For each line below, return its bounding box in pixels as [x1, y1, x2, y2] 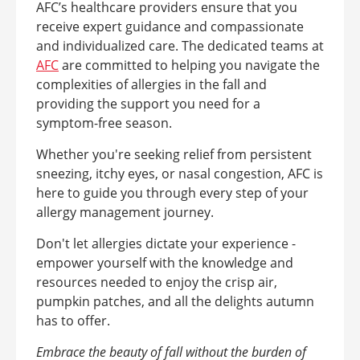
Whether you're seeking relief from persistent [36, 145, 312, 163]
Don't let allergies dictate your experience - [36, 234, 296, 252]
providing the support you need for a [36, 94, 260, 112]
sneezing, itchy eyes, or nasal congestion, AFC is [36, 164, 323, 182]
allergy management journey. [36, 202, 217, 221]
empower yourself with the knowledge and [36, 253, 293, 272]
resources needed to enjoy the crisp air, [36, 272, 277, 291]
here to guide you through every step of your [36, 183, 309, 202]
